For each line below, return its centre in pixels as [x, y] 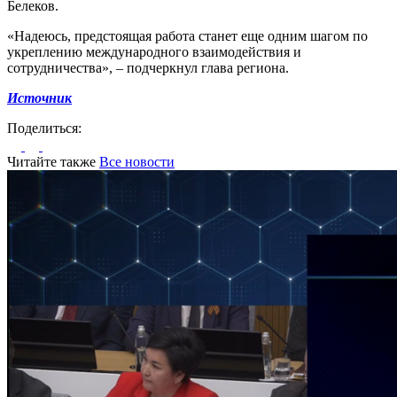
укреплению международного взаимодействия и [154, 51]
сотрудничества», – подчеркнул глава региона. [148, 67]
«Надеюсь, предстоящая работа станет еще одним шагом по [187, 35]
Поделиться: [44, 128]
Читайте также [53, 161]
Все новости [137, 161]
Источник [39, 97]
